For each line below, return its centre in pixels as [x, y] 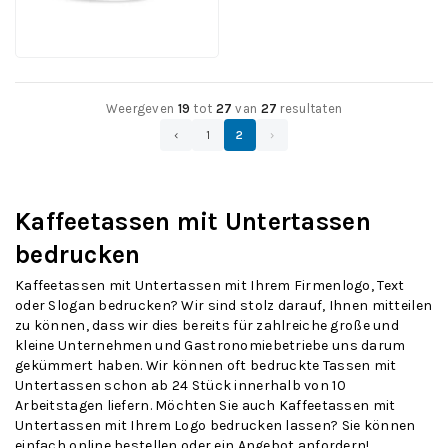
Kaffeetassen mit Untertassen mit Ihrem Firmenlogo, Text [210, 285]
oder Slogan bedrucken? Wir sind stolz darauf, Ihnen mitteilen [224, 305]
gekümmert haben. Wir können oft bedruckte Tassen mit [206, 365]
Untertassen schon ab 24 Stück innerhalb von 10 [180, 385]
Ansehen [171, 14]
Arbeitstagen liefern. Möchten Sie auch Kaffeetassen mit [205, 405]
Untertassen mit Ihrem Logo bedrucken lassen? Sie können [215, 425]
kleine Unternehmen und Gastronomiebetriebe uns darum [210, 345]
